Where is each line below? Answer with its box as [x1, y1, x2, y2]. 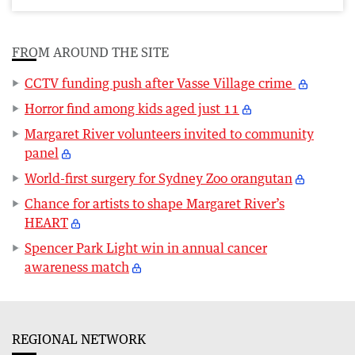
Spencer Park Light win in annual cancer [25, 239, 267, 256]
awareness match [25, 258, 129, 275]
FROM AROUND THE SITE [12, 44, 169, 60]
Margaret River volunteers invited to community [25, 125, 314, 142]
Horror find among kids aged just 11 [25, 100, 239, 116]
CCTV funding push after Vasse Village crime [25, 74, 296, 91]
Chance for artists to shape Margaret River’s [25, 195, 284, 212]
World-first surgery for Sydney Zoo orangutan [25, 170, 292, 186]
